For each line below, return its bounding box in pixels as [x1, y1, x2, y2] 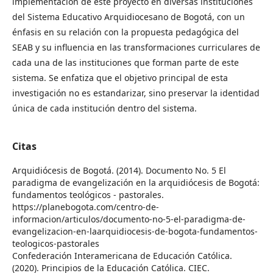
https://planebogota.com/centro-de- [12, 200, 159, 213]
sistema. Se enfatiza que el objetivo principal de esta [12, 71, 228, 83]
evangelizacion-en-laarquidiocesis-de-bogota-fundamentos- [12, 225, 258, 237]
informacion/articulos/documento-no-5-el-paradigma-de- [12, 213, 246, 225]
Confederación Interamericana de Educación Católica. [12, 249, 232, 261]
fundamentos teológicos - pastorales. [12, 188, 164, 200]
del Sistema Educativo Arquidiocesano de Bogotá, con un [12, 10, 245, 23]
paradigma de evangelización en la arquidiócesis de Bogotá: [12, 176, 260, 188]
